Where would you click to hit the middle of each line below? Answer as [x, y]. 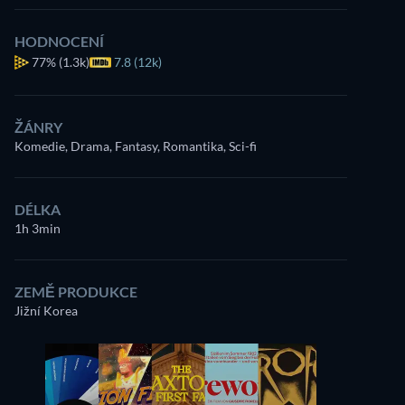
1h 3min [38, 228]
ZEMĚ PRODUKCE [76, 292]
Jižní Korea [46, 311]
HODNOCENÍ [59, 41]
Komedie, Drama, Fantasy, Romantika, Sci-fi [136, 146]
